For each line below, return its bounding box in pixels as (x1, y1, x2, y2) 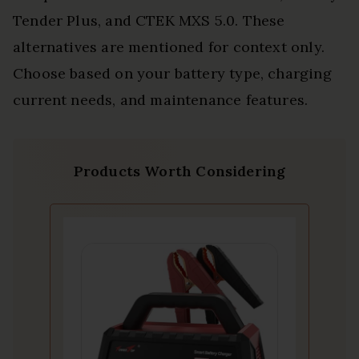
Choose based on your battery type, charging (13, 64, 332, 83)
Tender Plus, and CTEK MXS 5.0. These (13, 11, 285, 30)
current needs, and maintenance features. (13, 91, 309, 110)
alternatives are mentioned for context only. (13, 38, 325, 57)
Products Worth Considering (73, 162, 286, 181)
